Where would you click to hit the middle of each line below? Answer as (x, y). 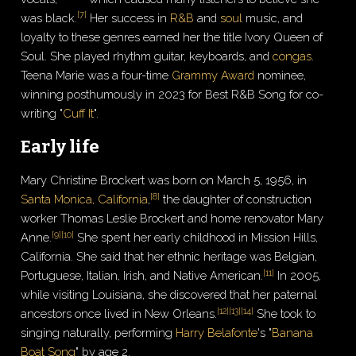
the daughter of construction (236, 199)
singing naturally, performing (99, 333)
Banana (293, 333)
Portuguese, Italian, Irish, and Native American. (142, 276)
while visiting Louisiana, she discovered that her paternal (169, 295)
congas (292, 56)
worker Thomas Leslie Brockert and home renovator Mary (172, 219)
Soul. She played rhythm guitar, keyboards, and (147, 56)
